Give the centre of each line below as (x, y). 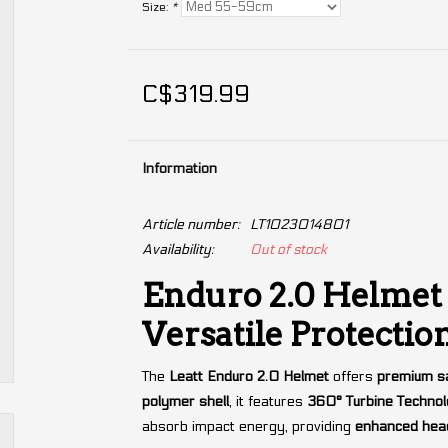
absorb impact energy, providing (248, 426)
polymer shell (185, 401)
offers (352, 376)
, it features (267, 401)
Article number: (190, 224)
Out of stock (288, 249)
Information (179, 168)
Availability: (177, 249)
